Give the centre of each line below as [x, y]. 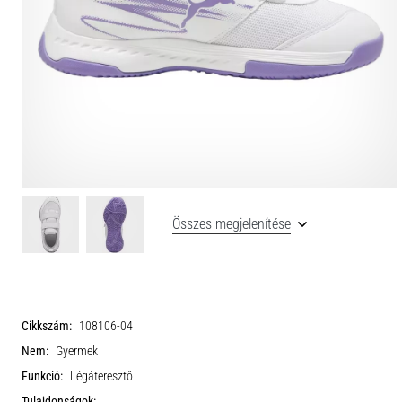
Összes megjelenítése [232, 223]
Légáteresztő [101, 376]
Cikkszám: [47, 326]
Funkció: [42, 376]
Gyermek [77, 351]
